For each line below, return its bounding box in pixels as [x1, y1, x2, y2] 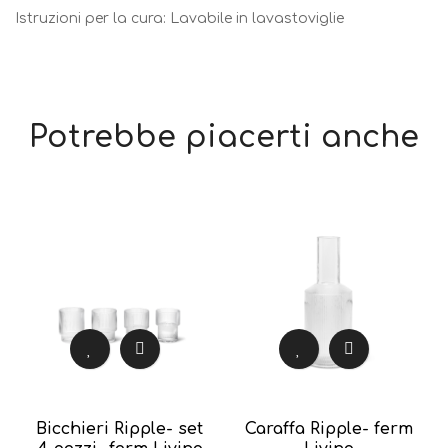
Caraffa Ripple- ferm [244, 419, 413, 438]
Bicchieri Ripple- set [36, 419, 203, 438]
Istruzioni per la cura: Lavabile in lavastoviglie [15, 11, 344, 27]
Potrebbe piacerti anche [29, 121, 419, 155]
